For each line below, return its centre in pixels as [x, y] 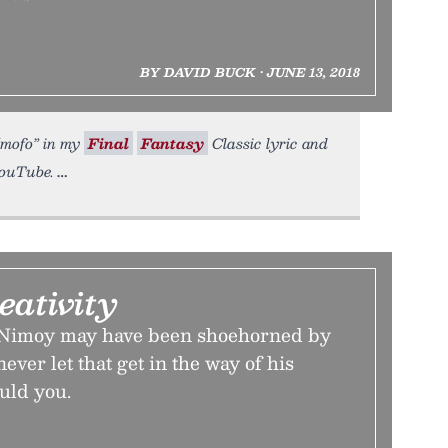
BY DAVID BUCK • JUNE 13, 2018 [249, 72]
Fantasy [172, 143]
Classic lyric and [268, 143]
